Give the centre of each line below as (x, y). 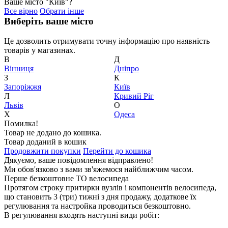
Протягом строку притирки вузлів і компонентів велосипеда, (110, 188)
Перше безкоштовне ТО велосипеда (66, 178)
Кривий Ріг (134, 96)
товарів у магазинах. (40, 50)
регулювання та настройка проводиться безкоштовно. (97, 206)
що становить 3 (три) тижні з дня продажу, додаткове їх (100, 197)
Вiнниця (19, 68)
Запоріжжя (23, 87)
